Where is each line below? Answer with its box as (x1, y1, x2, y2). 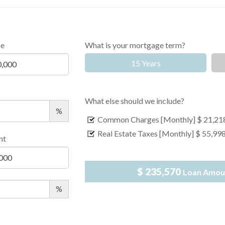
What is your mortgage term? (85, 40, 186, 50)
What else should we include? (85, 96, 185, 106)
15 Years (131, 58, 161, 68)
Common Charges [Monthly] (97, 115, 196, 125)
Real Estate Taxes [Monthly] (97, 129, 194, 139)
